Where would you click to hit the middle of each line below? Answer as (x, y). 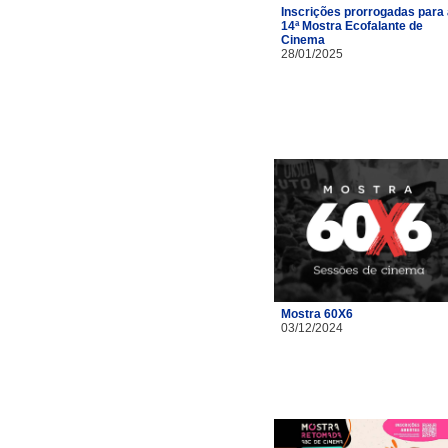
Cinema (303, 39)
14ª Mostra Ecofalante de (352, 25)
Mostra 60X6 (317, 313)
